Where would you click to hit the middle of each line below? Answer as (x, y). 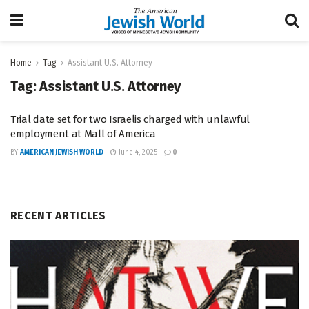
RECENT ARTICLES (58, 216)
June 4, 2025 (137, 152)
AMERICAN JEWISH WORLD (62, 152)
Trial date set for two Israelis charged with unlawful (130, 119)
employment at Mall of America (83, 134)
